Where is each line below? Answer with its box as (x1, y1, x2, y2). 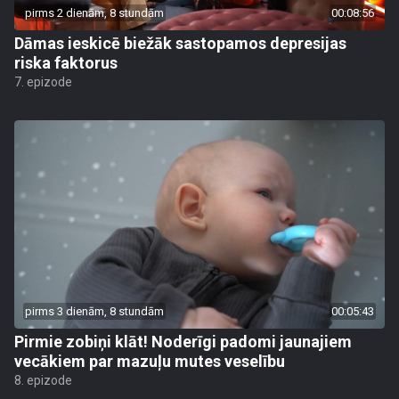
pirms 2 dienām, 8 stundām (25, 6, 164, 20)
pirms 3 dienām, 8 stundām (25, 305, 164, 318)
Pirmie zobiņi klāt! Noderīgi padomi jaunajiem (14, 332, 352, 351)
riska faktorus (14, 53, 118, 72)
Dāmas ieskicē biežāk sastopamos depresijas (14, 34, 346, 53)
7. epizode (14, 75, 72, 89)
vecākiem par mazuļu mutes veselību (14, 352, 285, 370)
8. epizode (14, 373, 72, 387)
